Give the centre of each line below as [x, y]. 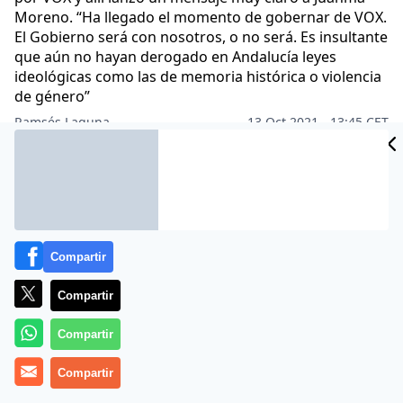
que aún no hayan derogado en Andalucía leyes [175, 57]
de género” [52, 96]
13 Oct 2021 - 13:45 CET [318, 122]
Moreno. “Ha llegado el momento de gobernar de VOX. [201, 17]
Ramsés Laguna [62, 122]
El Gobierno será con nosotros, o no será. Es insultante [201, 37]
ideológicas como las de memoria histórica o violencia [198, 76]
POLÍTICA [201, 155]
